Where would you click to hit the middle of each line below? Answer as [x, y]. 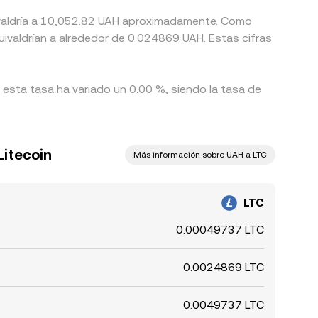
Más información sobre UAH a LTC [200, 155]
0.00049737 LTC [220, 230]
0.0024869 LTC [224, 267]
